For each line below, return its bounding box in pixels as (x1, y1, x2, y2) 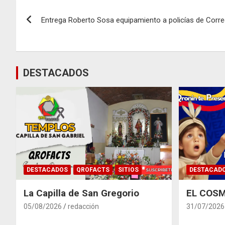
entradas (16, 41, 78, 60)
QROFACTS (76, 166, 109, 174)
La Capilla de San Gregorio (24, 187, 139, 199)
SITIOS (118, 166, 139, 174)
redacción (68, 202, 99, 211)
